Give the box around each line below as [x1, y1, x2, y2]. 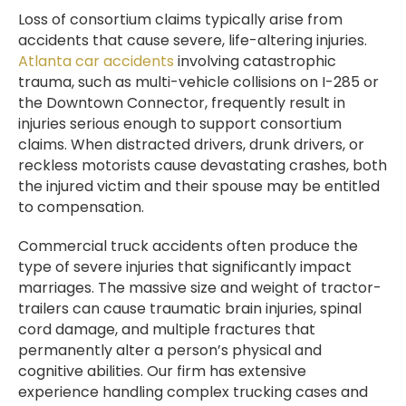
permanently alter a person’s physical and [18, 340, 322, 362]
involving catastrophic [174, 51, 336, 72]
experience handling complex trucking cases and [18, 382, 368, 403]
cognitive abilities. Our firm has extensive [18, 361, 306, 382]
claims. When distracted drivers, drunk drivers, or [18, 134, 364, 156]
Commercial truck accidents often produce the [18, 236, 358, 257]
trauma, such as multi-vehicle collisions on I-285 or [18, 72, 379, 93]
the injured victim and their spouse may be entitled [18, 176, 380, 198]
